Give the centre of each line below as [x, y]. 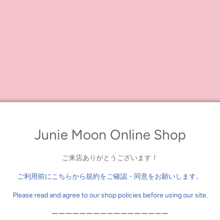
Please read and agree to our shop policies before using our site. [110, 195]
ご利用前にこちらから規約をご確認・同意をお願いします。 [110, 176]
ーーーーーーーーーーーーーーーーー [110, 214]
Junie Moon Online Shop [110, 134]
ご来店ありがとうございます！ [110, 158]
